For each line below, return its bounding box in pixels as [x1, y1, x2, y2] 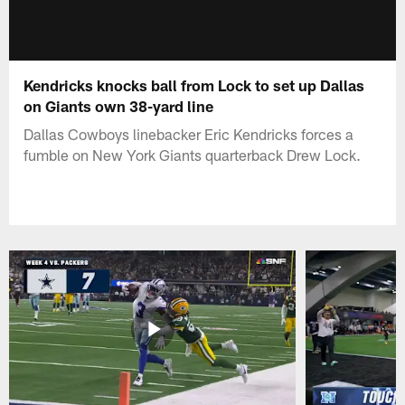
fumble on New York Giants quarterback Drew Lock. [24, 145, 362, 164]
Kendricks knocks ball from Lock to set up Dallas [24, 75, 365, 94]
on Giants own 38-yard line [24, 96, 214, 115]
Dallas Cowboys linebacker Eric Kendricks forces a [24, 124, 354, 143]
